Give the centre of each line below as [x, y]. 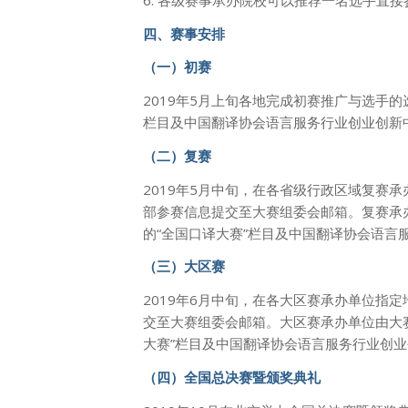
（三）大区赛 [184, 266]
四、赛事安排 [184, 33]
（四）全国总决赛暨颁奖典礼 [232, 377]
